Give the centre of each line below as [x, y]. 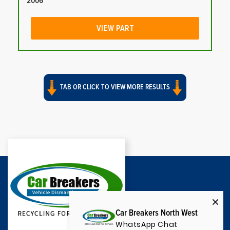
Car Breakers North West [157, 213]
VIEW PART [115, 28]
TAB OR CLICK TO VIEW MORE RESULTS [115, 88]
